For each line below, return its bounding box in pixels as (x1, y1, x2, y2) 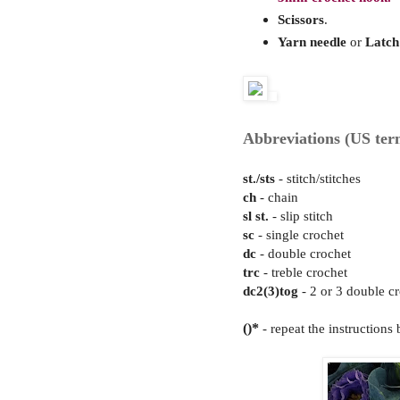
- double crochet (256, 246, 351, 262)
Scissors (277, 11, 324, 27)
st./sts (243, 171, 279, 187)
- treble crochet (260, 264, 347, 280)
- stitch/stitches (279, 171, 361, 187)
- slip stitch (269, 208, 333, 224)
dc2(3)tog (243, 283, 298, 299)
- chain (256, 189, 298, 205)
